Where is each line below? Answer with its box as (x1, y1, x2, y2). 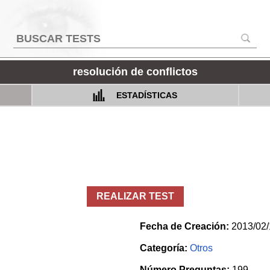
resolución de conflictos (72, 65, 198, 78)
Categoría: (139, 242, 187, 253)
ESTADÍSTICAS (113, 90, 177, 100)
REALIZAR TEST (96, 190, 174, 201)
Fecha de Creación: (139, 221, 229, 231)
